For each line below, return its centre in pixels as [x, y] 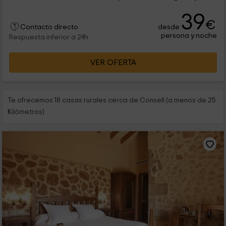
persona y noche [189, 36]
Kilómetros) [26, 112]
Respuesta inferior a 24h [48, 38]
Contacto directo [49, 27]
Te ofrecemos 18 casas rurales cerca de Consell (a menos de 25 [112, 101]
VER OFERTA [113, 63]
